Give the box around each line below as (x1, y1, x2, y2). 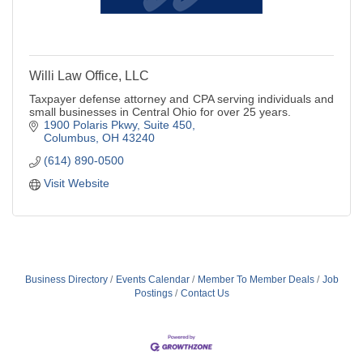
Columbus (43, 130, 96, 144)
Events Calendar (115, 273, 190, 285)
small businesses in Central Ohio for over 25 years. (29, 105, 291, 118)
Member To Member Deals (197, 273, 314, 285)
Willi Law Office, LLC (29, 68, 149, 83)
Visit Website (43, 176, 109, 190)
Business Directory (24, 273, 108, 285)
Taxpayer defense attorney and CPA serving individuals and (29, 92, 334, 105)
